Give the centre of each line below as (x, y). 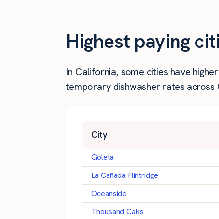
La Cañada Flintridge (125, 175)
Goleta (102, 157)
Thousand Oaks (117, 211)
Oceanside (109, 193)
